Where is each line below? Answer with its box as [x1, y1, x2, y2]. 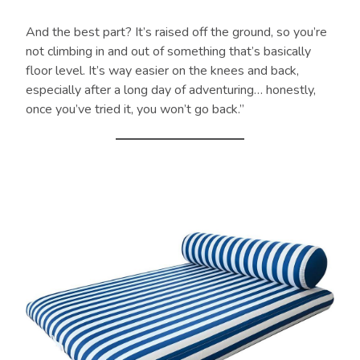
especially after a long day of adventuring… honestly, [26, 80, 316, 99]
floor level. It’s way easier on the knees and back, [26, 61, 299, 80]
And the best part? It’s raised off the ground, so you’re [26, 22, 327, 41]
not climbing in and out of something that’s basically [26, 42, 311, 60]
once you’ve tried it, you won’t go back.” [26, 100, 244, 118]
